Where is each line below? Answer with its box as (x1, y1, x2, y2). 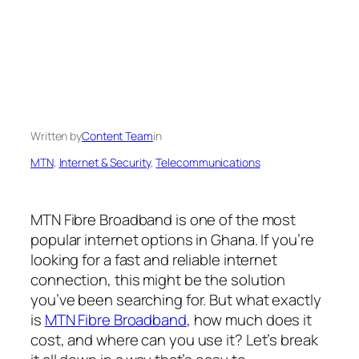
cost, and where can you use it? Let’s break (30, 329, 318, 350)
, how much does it (186, 309, 313, 330)
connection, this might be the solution (30, 268, 286, 290)
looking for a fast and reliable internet (30, 248, 277, 270)
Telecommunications (155, 154, 260, 170)
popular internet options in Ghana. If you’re (30, 228, 314, 250)
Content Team (82, 127, 153, 143)
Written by (30, 127, 82, 143)
